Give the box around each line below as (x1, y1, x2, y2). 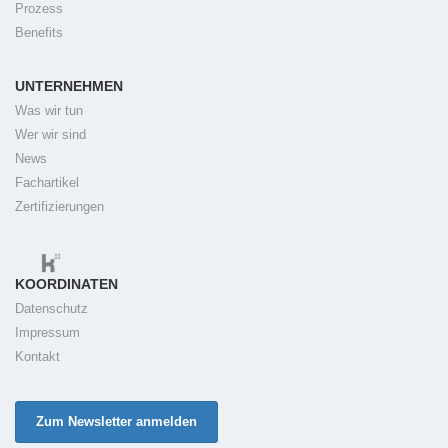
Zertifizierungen (15, 199, 104, 215)
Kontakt (15, 349, 60, 365)
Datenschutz (15, 301, 88, 317)
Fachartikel (15, 175, 79, 191)
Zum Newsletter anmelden (36, 414, 197, 430)
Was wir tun (15, 103, 83, 119)
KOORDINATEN (15, 276, 118, 293)
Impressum (15, 325, 80, 341)
